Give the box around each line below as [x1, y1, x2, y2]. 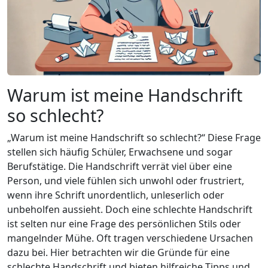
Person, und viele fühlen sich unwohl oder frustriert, [7, 174, 244, 188]
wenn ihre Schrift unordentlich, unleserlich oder [7, 188, 224, 202]
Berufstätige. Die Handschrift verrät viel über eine [7, 160, 232, 173]
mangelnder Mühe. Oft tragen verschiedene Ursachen [7, 232, 253, 245]
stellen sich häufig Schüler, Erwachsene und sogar [7, 145, 233, 159]
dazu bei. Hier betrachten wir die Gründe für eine [7, 246, 230, 260]
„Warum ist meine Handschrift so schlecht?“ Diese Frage [7, 131, 261, 145]
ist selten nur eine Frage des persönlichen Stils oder [7, 217, 241, 231]
